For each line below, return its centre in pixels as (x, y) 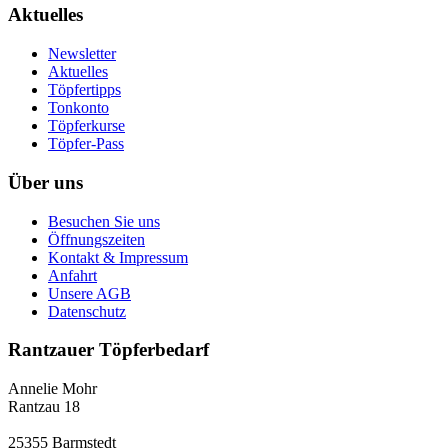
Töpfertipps (84, 90)
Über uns (45, 182)
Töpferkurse (86, 126)
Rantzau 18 (44, 406)
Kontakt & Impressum (118, 257)
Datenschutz (87, 311)
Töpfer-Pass (86, 144)
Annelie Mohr (52, 388)
